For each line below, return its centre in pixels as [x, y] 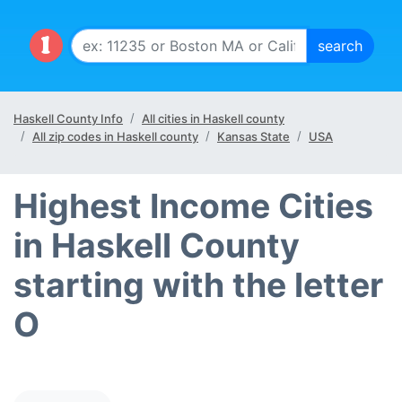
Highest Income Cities [193, 206]
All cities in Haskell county [213, 118]
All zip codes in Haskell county [115, 136]
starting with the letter [198, 285]
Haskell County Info [68, 118]
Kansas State [253, 136]
